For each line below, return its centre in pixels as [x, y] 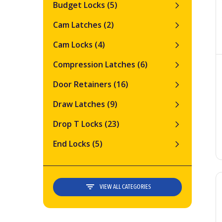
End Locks [73, 144]
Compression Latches [95, 64]
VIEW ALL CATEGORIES [125, 187]
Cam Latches [78, 25]
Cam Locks [74, 45]
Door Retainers [83, 84]
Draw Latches [80, 104]
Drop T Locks [79, 124]
